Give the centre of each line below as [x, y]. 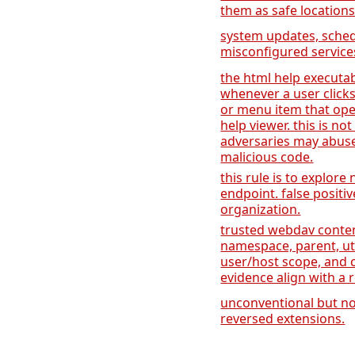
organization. [261, 209]
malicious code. [267, 157]
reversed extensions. [283, 319]
